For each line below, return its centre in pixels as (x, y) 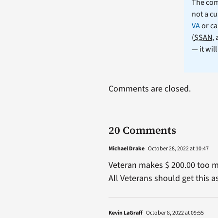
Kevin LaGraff (125, 213)
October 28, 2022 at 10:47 (178, 148)
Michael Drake (126, 148)
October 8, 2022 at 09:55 (174, 213)
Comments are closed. (149, 89)
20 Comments (142, 130)
